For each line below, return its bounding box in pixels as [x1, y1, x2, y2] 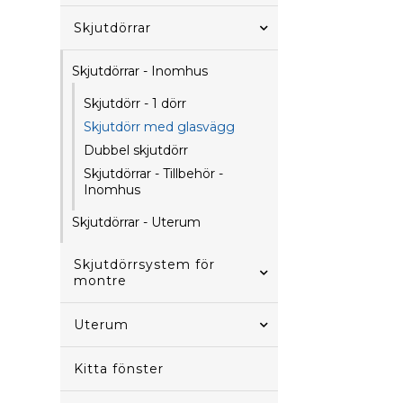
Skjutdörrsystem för [74, 256, 216, 273]
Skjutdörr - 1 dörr [84, 95, 187, 112]
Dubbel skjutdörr [84, 142, 189, 158]
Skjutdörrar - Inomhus [72, 63, 209, 79]
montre [74, 273, 128, 289]
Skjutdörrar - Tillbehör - [84, 166, 224, 182]
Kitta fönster [74, 361, 165, 377]
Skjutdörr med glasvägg [84, 119, 236, 135]
